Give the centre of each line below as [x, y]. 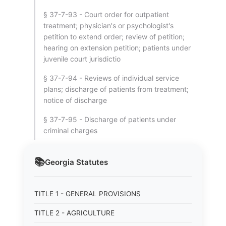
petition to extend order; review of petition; [114, 37]
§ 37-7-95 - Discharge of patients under [110, 119]
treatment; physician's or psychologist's [108, 25]
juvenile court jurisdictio [82, 59]
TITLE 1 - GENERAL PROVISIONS [88, 194]
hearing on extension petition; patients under [117, 48]
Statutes [91, 162]
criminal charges [70, 130]
